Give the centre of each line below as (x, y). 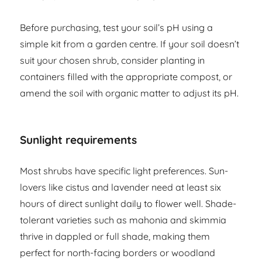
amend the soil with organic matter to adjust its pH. (130, 93)
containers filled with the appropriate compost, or (126, 77)
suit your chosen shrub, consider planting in (113, 61)
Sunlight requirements (79, 140)
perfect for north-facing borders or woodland (118, 253)
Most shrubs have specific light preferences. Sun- (124, 171)
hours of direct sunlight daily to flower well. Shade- (128, 204)
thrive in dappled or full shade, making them (115, 237)
